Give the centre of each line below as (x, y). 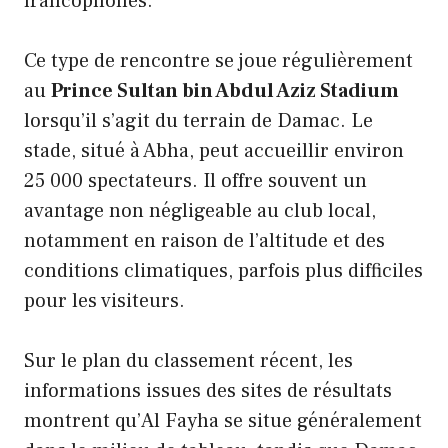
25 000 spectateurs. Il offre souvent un (195, 180)
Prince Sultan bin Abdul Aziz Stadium (225, 90)
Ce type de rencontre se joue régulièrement (218, 60)
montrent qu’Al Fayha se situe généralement (223, 420)
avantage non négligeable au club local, (200, 210)
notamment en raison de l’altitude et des (204, 240)
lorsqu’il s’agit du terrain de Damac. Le (198, 120)
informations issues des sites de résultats (208, 390)
